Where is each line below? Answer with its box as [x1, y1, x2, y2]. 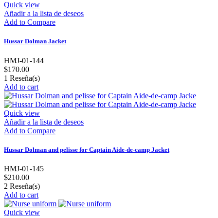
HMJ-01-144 [4, 56, 44, 65]
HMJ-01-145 [4, 164, 44, 173]
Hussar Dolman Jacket [4, 37, 66, 45]
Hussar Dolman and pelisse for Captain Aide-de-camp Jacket [4, 145, 169, 153]
